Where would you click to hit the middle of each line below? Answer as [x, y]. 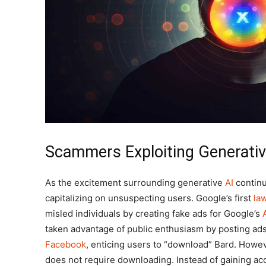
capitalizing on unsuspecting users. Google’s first [149, 198]
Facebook [66, 245]
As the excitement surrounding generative [135, 183]
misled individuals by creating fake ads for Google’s [154, 214]
